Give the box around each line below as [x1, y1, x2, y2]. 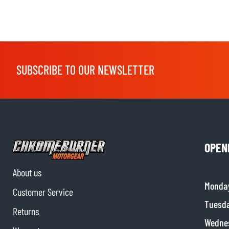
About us [13, 166, 41, 179]
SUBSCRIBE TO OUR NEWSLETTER [16, 62, 154, 77]
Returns [13, 205, 39, 218]
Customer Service [13, 186, 73, 198]
